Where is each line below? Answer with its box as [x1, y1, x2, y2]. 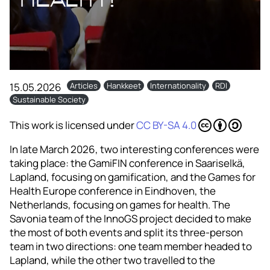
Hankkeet [107, 80, 141, 91]
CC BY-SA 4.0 [136, 118, 196, 132]
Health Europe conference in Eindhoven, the [10, 184, 216, 198]
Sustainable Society [13, 94, 86, 105]
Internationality [150, 80, 206, 91]
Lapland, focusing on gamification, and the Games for [10, 170, 256, 184]
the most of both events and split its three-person [10, 225, 243, 239]
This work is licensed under [10, 118, 136, 132]
